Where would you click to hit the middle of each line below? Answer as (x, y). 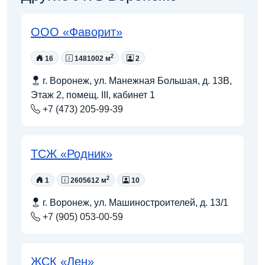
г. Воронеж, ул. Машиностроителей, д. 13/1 (134, 203)
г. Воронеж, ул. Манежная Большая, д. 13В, (136, 81)
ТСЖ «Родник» (72, 154)
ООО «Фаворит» (77, 32)
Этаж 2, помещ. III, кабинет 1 (93, 95)
